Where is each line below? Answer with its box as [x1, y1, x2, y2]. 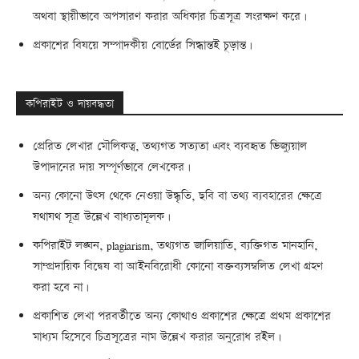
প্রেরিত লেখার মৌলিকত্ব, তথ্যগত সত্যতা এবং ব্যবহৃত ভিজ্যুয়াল [33, 138, 307, 155]
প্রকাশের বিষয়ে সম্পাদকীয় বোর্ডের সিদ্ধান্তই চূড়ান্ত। [33, 37, 252, 54]
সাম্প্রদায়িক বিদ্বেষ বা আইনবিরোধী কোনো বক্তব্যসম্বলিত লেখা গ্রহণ [33, 258, 323, 276]
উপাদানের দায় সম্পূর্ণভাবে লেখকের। [33, 159, 191, 176]
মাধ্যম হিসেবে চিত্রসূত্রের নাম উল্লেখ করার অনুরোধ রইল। [33, 329, 281, 346]
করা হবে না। [33, 279, 89, 296]
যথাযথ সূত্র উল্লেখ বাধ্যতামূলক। [33, 208, 171, 226]
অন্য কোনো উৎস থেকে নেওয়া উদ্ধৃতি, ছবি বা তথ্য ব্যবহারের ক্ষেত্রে [33, 188, 322, 205]
